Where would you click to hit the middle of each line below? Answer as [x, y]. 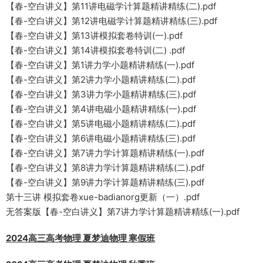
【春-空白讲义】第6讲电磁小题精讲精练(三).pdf [101, 139]
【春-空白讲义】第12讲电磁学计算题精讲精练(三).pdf [112, 21]
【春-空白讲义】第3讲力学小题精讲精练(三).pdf [101, 95]
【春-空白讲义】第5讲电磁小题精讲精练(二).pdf [101, 124]
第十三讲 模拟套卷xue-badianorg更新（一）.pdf [103, 197]
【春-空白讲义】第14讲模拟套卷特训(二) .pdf [95, 50]
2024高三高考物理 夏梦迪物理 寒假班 [80, 238]
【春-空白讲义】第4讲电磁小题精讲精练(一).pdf [101, 109]
